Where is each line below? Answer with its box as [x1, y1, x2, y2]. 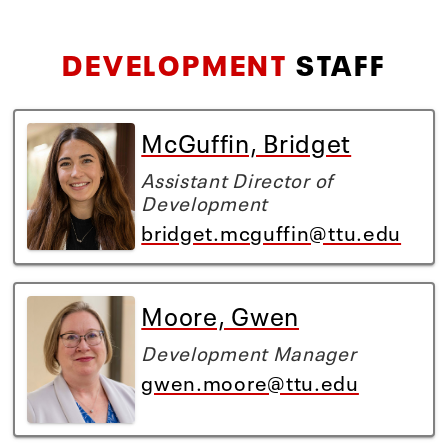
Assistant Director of [141, 164, 333, 194]
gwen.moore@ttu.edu [141, 364, 359, 396]
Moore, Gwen [141, 294, 299, 332]
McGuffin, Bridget [141, 122, 352, 160]
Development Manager [141, 336, 357, 366]
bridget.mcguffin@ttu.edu [141, 215, 402, 247]
